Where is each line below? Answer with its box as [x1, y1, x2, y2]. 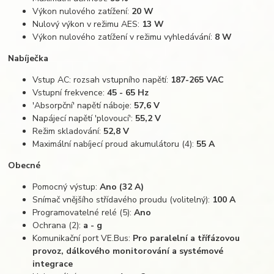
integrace [32, 257, 73, 270]
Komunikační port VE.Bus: [32, 232, 133, 244]
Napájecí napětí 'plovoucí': [32, 112, 136, 124]
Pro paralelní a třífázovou [133, 232, 240, 244]
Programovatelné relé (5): [32, 206, 135, 218]
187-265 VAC [171, 73, 224, 86]
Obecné [8, 159, 41, 171]
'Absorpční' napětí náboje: [32, 99, 135, 111]
